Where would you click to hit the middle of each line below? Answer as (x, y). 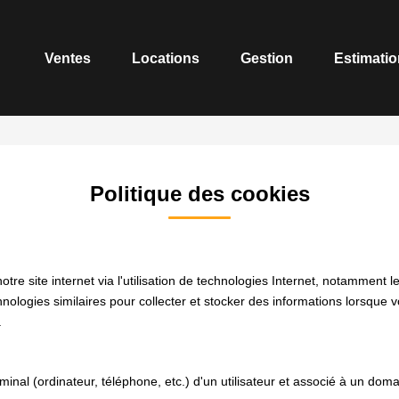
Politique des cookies (199, 194)
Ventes (68, 58)
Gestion (267, 58)
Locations (166, 58)
